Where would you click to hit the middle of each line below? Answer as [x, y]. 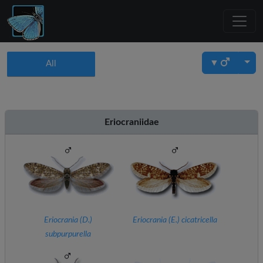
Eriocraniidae [131, 122]
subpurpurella [68, 234]
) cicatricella [197, 220]
